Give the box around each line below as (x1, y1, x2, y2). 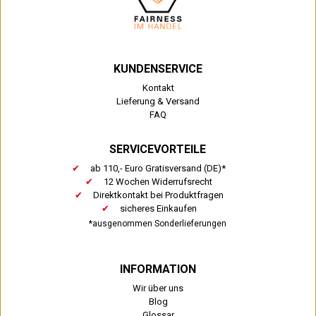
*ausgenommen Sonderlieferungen (89, 218, 227, 229)
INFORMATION (120, 262, 196, 276)
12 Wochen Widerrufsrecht (104, 176, 213, 187)
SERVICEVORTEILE (109, 142, 207, 156)
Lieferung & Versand (116, 95, 200, 107)
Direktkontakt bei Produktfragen (92, 189, 224, 200)
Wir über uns (133, 282, 183, 293)
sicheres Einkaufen (119, 202, 197, 214)
